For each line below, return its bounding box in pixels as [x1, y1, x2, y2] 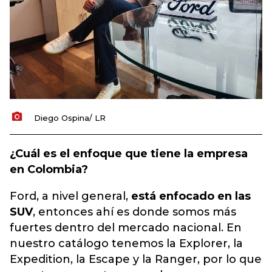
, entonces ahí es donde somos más [33, 205, 236, 219]
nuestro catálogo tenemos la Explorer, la [10, 237, 243, 250]
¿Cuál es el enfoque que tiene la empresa [10, 147, 248, 160]
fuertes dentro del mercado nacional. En [10, 221, 242, 234]
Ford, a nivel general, [10, 189, 131, 203]
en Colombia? [10, 163, 88, 176]
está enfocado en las [131, 189, 251, 203]
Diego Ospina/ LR [34, 113, 106, 123]
